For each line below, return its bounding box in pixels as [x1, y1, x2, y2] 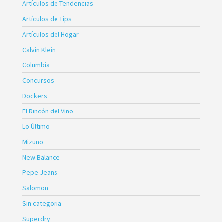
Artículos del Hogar [22, 29, 79, 39]
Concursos [22, 75, 54, 85]
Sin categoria [22, 198, 61, 208]
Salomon [22, 183, 48, 192]
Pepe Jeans [22, 167, 57, 177]
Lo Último [22, 121, 50, 131]
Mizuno [22, 137, 43, 146]
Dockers [22, 91, 47, 100]
